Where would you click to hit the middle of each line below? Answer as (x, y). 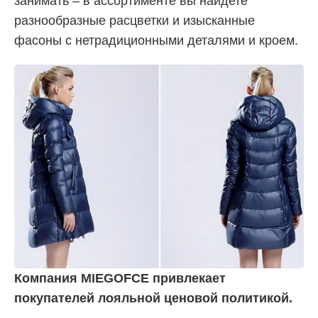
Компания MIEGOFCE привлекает (120, 278)
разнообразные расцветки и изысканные (135, 20)
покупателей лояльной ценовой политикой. (153, 298)
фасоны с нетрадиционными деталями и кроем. (156, 40)
